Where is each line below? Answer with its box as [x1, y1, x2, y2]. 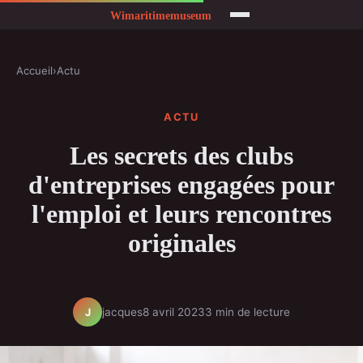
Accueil [16, 64, 53, 78]
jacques [102, 305, 143, 318]
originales [127, 228, 236, 258]
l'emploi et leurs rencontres [32, 199, 331, 229]
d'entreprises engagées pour [28, 170, 335, 200]
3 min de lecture [205, 305, 290, 318]
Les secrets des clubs [70, 141, 293, 171]
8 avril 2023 [143, 305, 205, 318]
